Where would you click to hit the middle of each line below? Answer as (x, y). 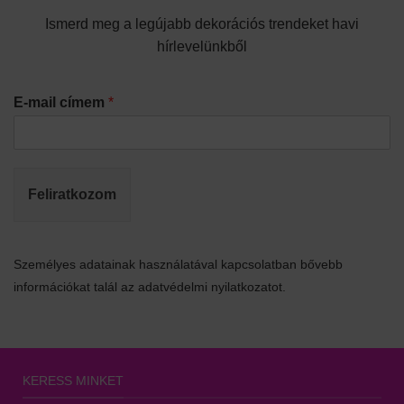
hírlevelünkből (202, 46)
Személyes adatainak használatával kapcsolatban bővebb (178, 264)
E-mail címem (61, 102)
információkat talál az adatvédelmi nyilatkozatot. (150, 287)
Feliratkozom (72, 194)
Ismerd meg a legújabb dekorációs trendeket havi (202, 23)
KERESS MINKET (73, 380)
